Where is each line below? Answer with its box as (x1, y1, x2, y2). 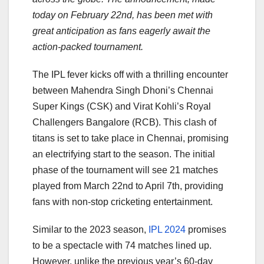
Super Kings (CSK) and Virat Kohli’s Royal (32, 101, 211, 111)
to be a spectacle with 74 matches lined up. (32, 240, 212, 250)
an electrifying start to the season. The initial (32, 148, 215, 159)
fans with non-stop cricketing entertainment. (32, 196, 213, 207)
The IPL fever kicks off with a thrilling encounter (32, 69, 228, 80)
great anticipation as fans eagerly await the (32, 25, 210, 36)
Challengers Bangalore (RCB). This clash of (32, 117, 216, 127)
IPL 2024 (148, 224, 186, 235)
